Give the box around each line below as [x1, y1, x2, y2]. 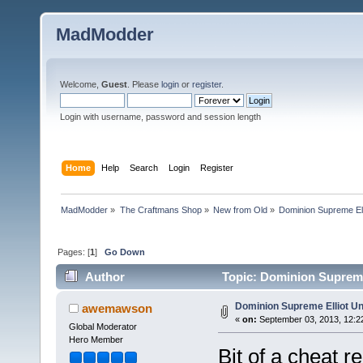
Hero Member [68, 335, 123, 345]
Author [85, 270, 126, 284]
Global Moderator [68, 322, 137, 332]
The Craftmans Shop [119, 204, 202, 215]
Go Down [105, 246, 146, 257]
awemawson [82, 301, 153, 316]
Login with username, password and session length [60, 112, 261, 122]
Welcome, [60, 79, 101, 89]
